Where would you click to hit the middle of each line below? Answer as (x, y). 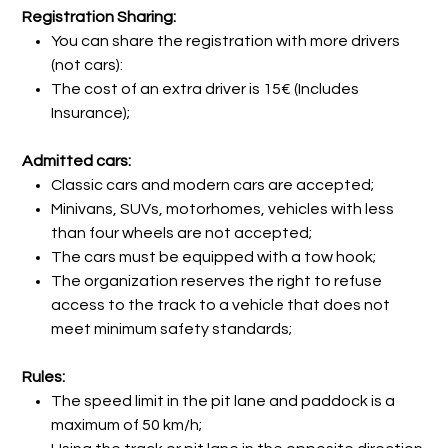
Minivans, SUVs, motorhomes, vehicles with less (223, 208)
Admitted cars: (77, 160)
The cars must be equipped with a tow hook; (214, 256)
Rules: (44, 376)
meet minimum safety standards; (172, 328)
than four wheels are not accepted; (182, 232)
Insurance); (91, 112)
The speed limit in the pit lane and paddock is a (223, 400)
